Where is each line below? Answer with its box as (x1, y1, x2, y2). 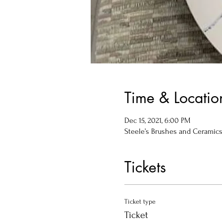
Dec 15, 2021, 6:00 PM (124, 116, 190, 125)
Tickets (124, 157, 166, 177)
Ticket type (124, 198, 156, 205)
